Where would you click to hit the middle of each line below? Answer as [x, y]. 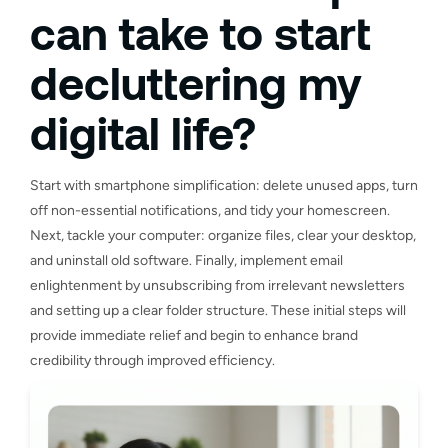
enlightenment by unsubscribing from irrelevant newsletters [217, 285]
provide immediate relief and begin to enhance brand [194, 335]
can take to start [200, 31]
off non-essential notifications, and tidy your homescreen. [210, 210]
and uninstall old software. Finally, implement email [186, 260]
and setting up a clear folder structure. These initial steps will [218, 310]
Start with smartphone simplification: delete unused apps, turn [224, 185]
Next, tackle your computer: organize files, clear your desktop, [223, 235]
